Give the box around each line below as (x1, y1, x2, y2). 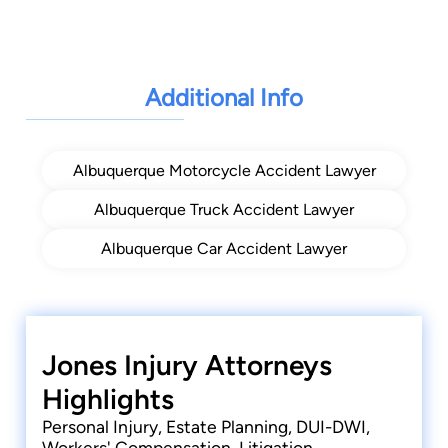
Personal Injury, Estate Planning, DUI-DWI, (42, 416, 370, 438)
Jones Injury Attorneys (42, 348, 332, 383)
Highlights (42, 382, 174, 417)
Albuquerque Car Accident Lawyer (101, 239, 347, 259)
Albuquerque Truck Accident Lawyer (94, 200, 354, 220)
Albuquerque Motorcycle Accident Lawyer (72, 161, 376, 181)
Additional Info (145, 83, 303, 113)
